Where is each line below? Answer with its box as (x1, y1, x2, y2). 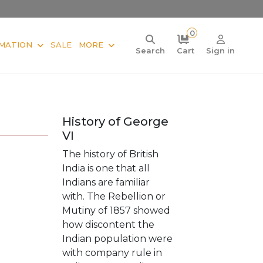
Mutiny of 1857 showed (62, 204, 170, 216)
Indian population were (62, 232, 173, 244)
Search (136, 45, 165, 55)
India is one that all (62, 162, 150, 174)
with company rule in (62, 247, 162, 258)
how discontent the (62, 218, 154, 230)
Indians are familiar (62, 176, 150, 188)
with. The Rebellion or (62, 190, 166, 202)
